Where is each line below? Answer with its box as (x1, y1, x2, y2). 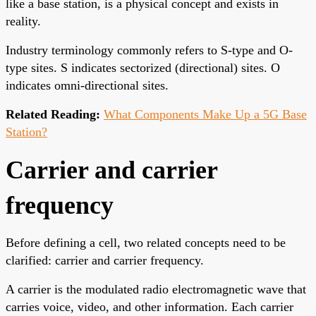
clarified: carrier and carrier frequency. (6, 253, 204, 267)
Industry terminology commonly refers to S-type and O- (6, 42, 293, 57)
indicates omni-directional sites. (6, 78, 169, 92)
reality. (6, 13, 41, 28)
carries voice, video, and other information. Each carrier (6, 299, 293, 314)
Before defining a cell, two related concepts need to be (6, 235, 286, 250)
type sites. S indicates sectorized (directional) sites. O (6, 60, 280, 75)
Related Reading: (6, 107, 100, 121)
